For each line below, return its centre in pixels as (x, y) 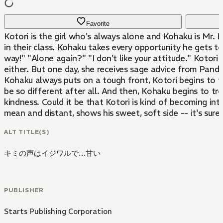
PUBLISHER (24, 190)
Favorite (98, 24)
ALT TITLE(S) (27, 131)
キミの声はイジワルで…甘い (52, 153)
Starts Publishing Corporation (58, 211)
